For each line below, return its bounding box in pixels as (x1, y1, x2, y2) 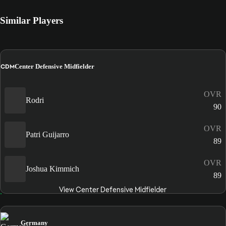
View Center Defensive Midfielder (59, 185, 167, 194)
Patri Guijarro (26, 130, 69, 139)
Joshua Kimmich (26, 164, 79, 173)
